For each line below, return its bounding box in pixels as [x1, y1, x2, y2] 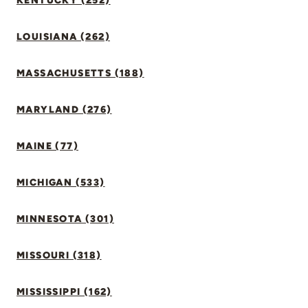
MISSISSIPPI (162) [16, 286, 112, 298]
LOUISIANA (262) [16, 31, 110, 43]
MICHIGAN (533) [16, 177, 105, 188]
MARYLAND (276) [16, 104, 112, 115]
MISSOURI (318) [16, 250, 102, 261]
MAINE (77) [16, 140, 78, 152]
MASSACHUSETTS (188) [16, 67, 144, 79]
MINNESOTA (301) [16, 213, 114, 225]
